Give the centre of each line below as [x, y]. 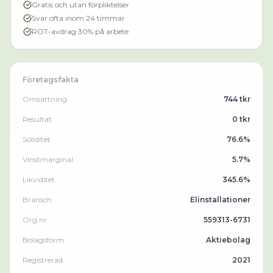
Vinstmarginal [48, 159]
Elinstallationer [220, 200]
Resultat [37, 119]
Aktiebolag [228, 240]
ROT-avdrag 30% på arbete [80, 31]
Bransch [37, 200]
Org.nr [35, 220]
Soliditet [37, 139]
